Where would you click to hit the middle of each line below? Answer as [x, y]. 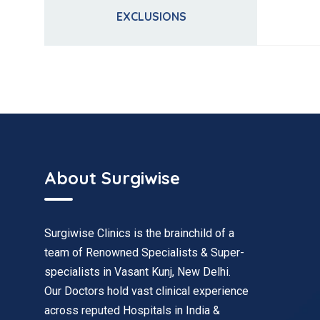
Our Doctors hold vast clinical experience [146, 291]
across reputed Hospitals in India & [132, 310]
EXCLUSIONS [151, 17]
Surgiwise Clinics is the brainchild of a [139, 233]
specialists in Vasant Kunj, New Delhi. [137, 271]
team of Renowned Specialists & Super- [144, 252]
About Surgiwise [112, 177]
